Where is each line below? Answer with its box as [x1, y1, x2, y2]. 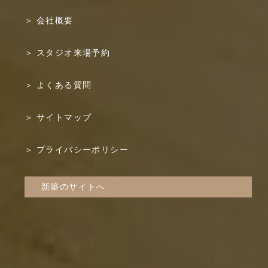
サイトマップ [36, 112, 92, 122]
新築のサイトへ [41, 182, 106, 191]
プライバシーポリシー [36, 145, 129, 154]
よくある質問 [36, 80, 92, 90]
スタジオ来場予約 [36, 48, 111, 57]
